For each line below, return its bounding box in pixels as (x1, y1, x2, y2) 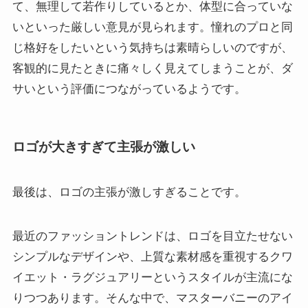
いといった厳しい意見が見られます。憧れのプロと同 (12, 21, 293, 34)
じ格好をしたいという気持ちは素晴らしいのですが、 (12, 41, 293, 55)
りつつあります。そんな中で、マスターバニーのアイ (12, 291, 293, 305)
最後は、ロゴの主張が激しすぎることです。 (12, 185, 246, 199)
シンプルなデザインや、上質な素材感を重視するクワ (12, 250, 293, 263)
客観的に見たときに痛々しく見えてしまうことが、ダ (12, 62, 293, 76)
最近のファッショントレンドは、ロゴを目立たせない (12, 229, 293, 243)
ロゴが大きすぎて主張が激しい (12, 140, 195, 155)
